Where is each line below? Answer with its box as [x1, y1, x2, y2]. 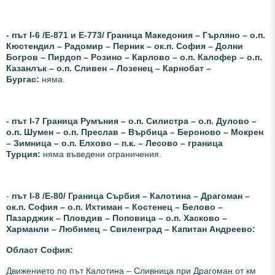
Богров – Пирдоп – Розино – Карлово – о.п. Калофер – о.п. [6, 52, 262, 62]
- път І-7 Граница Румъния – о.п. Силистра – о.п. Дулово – [6, 115, 257, 126]
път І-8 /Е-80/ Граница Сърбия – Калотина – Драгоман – [12, 190, 250, 201]
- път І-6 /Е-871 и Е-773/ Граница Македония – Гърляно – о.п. [6, 29, 265, 40]
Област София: [6, 244, 73, 255]
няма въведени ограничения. [43, 149, 161, 159]
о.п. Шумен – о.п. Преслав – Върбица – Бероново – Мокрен [6, 126, 263, 137]
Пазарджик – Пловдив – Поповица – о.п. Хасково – [6, 212, 227, 223]
